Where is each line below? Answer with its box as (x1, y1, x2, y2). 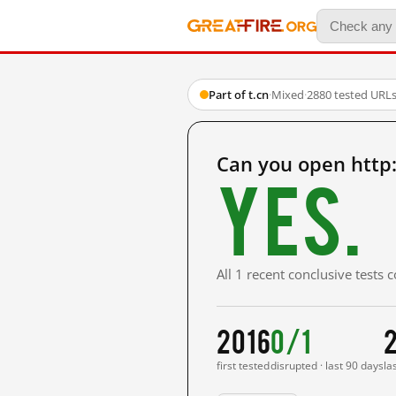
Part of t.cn (209, 87, 269, 103)
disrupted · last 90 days (270, 358, 385, 373)
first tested (217, 358, 270, 373)
